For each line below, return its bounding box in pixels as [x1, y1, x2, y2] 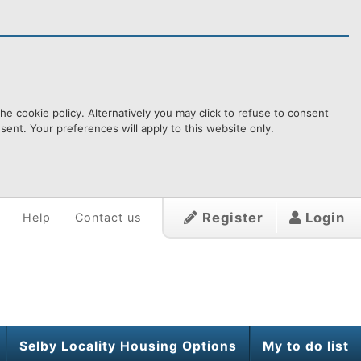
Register [198, 210, 263, 226]
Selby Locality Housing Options [19, 338, 237, 354]
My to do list [263, 338, 349, 354]
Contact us [75, 210, 142, 224]
